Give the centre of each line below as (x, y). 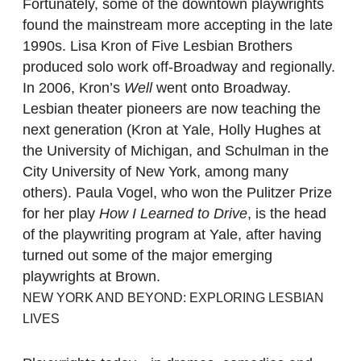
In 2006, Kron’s (73, 88)
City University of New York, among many (156, 172)
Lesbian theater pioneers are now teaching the (172, 109)
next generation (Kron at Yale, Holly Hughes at (172, 130)
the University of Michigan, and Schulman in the (176, 151)
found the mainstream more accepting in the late (178, 25)
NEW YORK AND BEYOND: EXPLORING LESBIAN (173, 298)
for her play (61, 214)
